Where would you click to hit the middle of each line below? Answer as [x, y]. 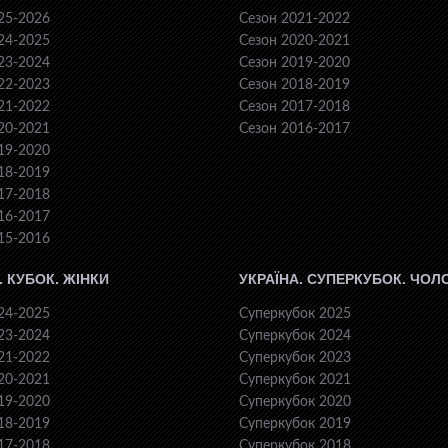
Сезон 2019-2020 [294, 63]
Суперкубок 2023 [295, 358]
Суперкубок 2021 [295, 380]
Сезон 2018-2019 [294, 85]
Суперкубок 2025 [295, 314]
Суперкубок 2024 [295, 336]
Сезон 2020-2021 [294, 41]
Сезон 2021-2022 [294, 19]
